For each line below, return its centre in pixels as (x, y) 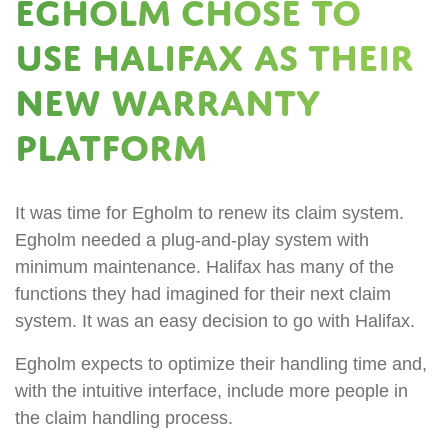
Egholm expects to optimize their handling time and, (221, 364)
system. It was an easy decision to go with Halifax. (215, 321)
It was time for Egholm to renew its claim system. (209, 213)
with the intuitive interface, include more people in (211, 391)
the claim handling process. (124, 418)
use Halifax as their (214, 57)
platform (111, 147)
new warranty (167, 102)
